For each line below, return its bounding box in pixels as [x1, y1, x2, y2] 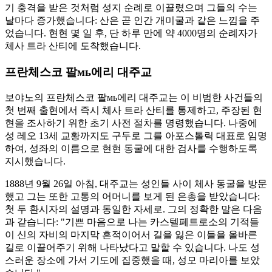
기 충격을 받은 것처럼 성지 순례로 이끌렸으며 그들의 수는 [5, 2, 257, 13]
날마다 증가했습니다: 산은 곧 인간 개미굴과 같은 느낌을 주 [5, 15, 260, 26]
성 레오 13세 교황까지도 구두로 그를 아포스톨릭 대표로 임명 [5, 130, 267, 141]
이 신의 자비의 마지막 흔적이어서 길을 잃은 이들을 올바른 [5, 229, 257, 240]
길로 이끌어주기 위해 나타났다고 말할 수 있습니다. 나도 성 [5, 242, 260, 253]
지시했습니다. [5, 155, 66, 166]
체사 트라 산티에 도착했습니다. [5, 41, 141, 52]
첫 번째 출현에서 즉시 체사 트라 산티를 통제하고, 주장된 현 [5, 104, 262, 115]
